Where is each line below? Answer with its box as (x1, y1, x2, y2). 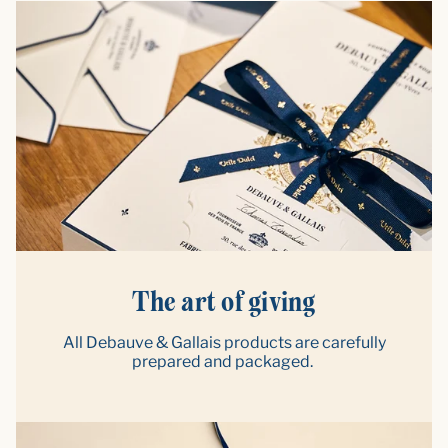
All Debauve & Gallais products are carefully (62, 333, 386, 352)
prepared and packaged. (132, 352, 316, 371)
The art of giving (132, 286, 316, 317)
